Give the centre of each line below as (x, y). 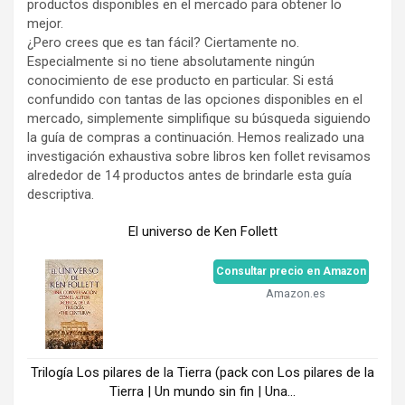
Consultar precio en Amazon (291, 271)
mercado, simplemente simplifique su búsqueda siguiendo (199, 118)
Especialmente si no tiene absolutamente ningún (171, 61)
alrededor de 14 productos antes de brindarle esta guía (189, 175)
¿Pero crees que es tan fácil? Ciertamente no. (163, 42)
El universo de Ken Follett (202, 231)
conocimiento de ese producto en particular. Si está (180, 80)
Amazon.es (296, 293)
